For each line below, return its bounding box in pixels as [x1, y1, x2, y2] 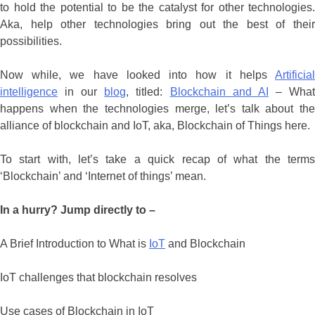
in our [58, 86, 105, 98]
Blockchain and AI [169, 86, 269, 98]
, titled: [126, 86, 170, 98]
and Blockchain [165, 238, 245, 250]
